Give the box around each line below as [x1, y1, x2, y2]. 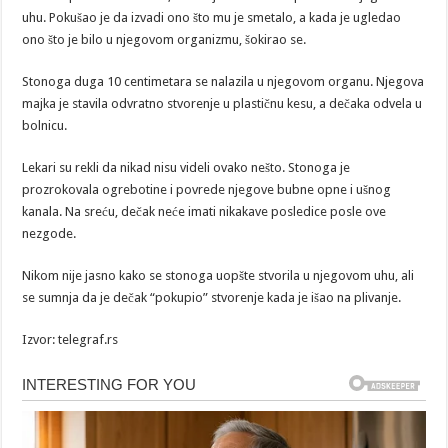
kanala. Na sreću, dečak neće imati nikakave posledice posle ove [22, 203, 387, 219]
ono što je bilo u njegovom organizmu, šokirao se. [22, 31, 307, 47]
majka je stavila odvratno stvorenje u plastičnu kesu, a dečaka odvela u [22, 95, 423, 111]
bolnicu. [22, 117, 68, 133]
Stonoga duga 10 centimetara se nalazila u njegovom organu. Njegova [22, 73, 425, 89]
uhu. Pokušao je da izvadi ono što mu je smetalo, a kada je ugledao [22, 9, 402, 25]
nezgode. [22, 225, 77, 241]
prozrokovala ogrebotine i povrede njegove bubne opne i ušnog [22, 181, 392, 197]
